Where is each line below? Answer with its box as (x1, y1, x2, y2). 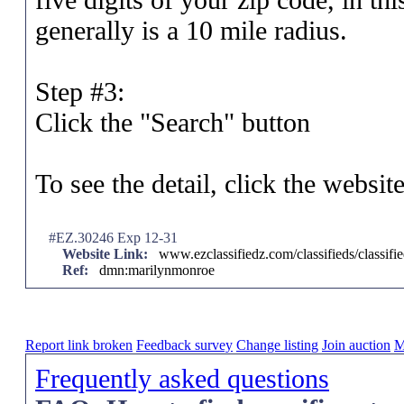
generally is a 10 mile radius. (35, 15, 347, 45)
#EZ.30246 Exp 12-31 (49, 230, 178, 245)
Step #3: (35, 77, 124, 106)
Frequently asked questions (35, 363, 329, 393)
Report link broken (25, 337, 133, 353)
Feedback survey (136, 337, 233, 353)
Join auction (322, 337, 390, 353)
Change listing (236, 337, 318, 353)
